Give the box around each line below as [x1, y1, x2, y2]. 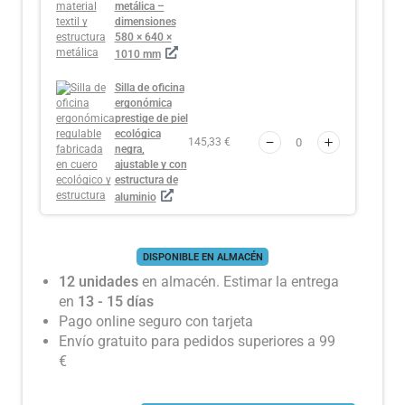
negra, [114, 142, 145, 155]
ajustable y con [114, 157, 187, 171]
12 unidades [59, 272, 138, 290]
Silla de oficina [114, 80, 184, 94]
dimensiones [114, 15, 176, 29]
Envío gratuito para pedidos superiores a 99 [59, 332, 335, 350]
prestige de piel [114, 111, 188, 125]
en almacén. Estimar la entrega [138, 272, 339, 290]
